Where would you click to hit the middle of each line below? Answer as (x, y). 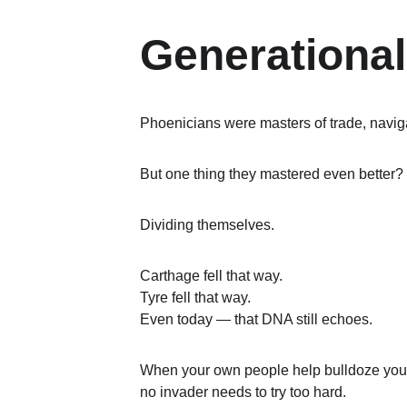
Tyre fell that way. (195, 298)
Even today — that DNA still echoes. (256, 319)
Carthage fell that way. (211, 276)
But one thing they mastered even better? (272, 174)
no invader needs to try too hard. (243, 392)
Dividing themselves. (207, 225)
